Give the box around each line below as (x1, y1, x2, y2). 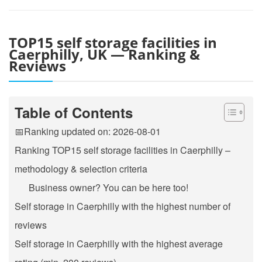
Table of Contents (15, 102, 133, 122)
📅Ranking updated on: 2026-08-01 (15, 124, 161, 138)
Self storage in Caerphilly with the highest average (15, 236, 223, 250)
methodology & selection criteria (15, 161, 147, 175)
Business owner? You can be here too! (29, 180, 188, 194)
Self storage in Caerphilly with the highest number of (15, 199, 230, 213)
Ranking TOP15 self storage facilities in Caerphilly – (15, 143, 230, 157)
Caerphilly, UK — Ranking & (9, 44, 200, 64)
